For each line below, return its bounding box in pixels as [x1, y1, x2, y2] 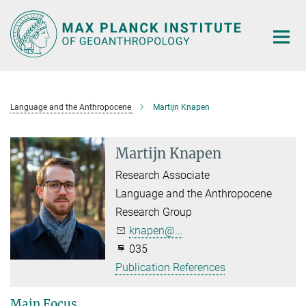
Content [3, 25, 41, 38]
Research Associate [115, 168, 210, 182]
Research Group [115, 205, 193, 219]
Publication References [115, 260, 226, 274]
